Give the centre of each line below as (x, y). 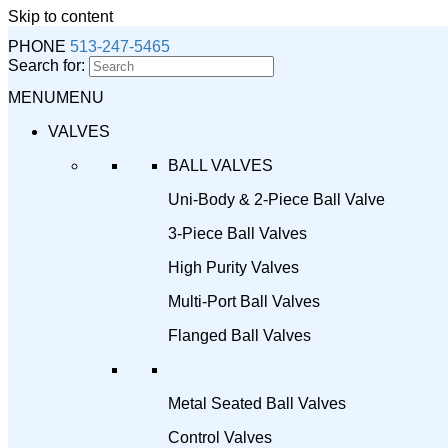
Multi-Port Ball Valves (244, 301)
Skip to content (60, 16)
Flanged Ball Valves (239, 335)
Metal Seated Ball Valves (257, 403)
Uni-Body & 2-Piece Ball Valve (276, 199)
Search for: (46, 65)
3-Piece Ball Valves (237, 233)
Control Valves (220, 437)
